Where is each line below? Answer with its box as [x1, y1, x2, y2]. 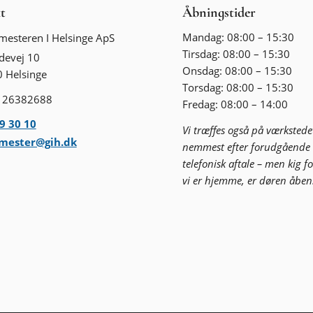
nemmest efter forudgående [182, 140, 311, 154]
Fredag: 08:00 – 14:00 [182, 97, 289, 112]
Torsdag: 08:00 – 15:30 [182, 80, 294, 95]
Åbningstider [182, 3, 256, 21]
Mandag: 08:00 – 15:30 [182, 30, 295, 45]
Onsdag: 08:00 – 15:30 [182, 64, 293, 78]
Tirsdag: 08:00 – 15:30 [182, 47, 291, 61]
